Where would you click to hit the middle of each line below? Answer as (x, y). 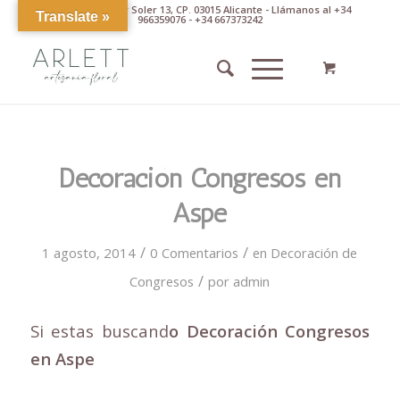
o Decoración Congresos (270, 330)
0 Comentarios (195, 253)
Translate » (73, 17)
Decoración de (314, 253)
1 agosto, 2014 (89, 253)
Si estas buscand (99, 330)
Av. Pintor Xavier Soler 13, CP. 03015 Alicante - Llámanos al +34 (200, 9)
